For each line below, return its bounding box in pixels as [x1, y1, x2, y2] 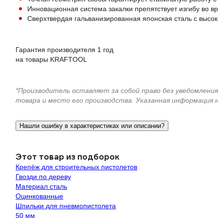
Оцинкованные [16, 192, 63, 200]
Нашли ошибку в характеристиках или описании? [19, 122, 164, 129]
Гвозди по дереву [16, 173, 71, 181]
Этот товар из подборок [16, 152, 119, 162]
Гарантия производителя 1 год [16, 46, 113, 54]
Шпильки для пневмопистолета [16, 202, 116, 210]
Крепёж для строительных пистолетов [16, 163, 137, 171]
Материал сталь [16, 182, 67, 190]
